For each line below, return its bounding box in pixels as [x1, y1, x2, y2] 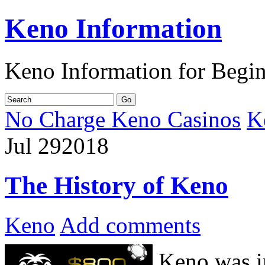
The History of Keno [5, 171, 228, 199]
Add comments [60, 212, 201, 238]
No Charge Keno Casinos [5, 106, 241, 132]
